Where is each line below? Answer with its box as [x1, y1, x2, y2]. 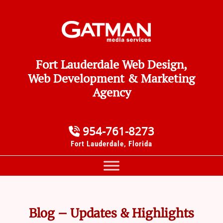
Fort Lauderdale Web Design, [36, 57, 187, 72]
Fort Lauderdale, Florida [71, 139, 152, 148]
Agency [92, 85, 131, 100]
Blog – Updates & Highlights [29, 206, 194, 221]
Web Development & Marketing [28, 71, 195, 86]
